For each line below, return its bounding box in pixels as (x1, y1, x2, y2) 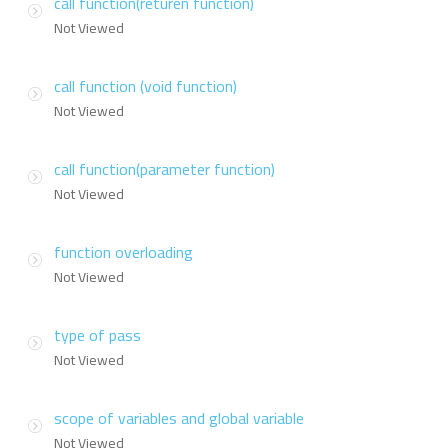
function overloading (54, 236, 193, 267)
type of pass (54, 319, 141, 350)
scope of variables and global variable (54, 402, 304, 433)
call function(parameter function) (54, 153, 275, 184)
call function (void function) (54, 70, 237, 101)
